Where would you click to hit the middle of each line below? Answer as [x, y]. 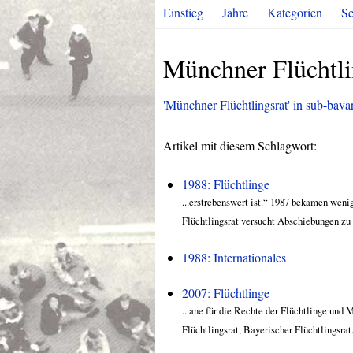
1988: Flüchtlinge [226, 184]
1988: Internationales [234, 257]
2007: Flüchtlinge [226, 293]
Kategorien [295, 12]
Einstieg [183, 12]
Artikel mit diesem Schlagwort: [240, 145]
